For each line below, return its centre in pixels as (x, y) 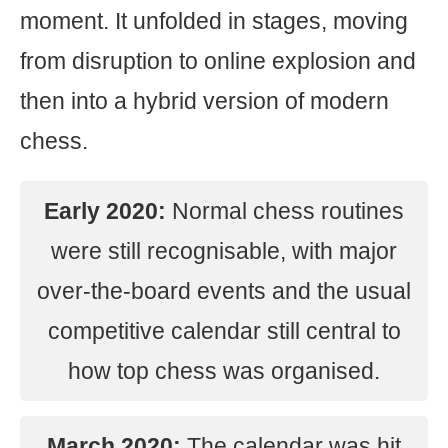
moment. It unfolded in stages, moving (214, 21)
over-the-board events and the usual (224, 291)
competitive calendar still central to (224, 331)
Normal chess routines (285, 211)
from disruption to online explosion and (218, 61)
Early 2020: (105, 211)
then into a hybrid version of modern (204, 101)
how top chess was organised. (224, 371)
